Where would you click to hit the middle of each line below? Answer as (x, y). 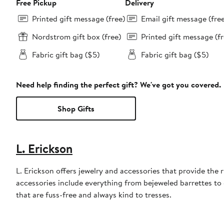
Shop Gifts (76, 109)
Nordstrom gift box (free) (76, 37)
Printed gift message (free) (78, 19)
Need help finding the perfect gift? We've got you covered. (118, 85)
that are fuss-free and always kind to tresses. (94, 195)
